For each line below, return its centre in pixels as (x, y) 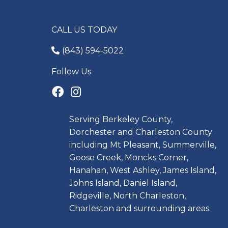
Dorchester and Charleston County (141, 132)
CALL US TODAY (84, 30)
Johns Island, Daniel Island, (123, 183)
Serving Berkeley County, (121, 120)
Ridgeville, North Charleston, (127, 196)
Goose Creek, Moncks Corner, (129, 158)
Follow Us (71, 72)
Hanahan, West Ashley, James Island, (143, 170)
